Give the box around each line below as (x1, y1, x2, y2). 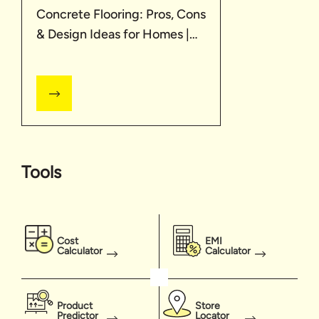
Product (57, 299, 93, 312)
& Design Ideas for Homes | (36, 26, 189, 42)
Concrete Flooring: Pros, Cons (36, 6, 206, 22)
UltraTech (36, 46, 92, 62)
